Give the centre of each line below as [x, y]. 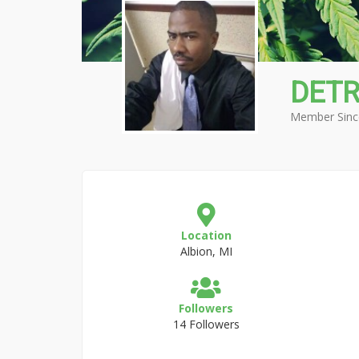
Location [206, 235]
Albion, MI [206, 251]
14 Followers [206, 324]
